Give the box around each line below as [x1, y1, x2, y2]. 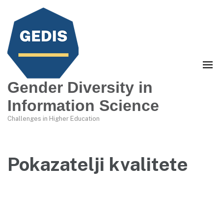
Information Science [7, 97, 159, 114]
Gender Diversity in [7, 79, 153, 96]
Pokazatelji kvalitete [7, 153, 188, 175]
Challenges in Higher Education [7, 115, 100, 122]
